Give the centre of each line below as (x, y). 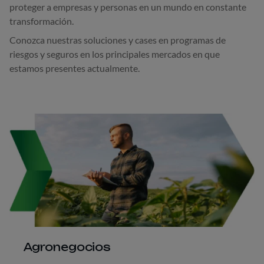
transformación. (42, 21)
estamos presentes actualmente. (75, 68)
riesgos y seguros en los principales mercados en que (115, 54)
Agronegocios (67, 247)
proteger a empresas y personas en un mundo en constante (128, 7)
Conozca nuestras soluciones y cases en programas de (118, 40)
